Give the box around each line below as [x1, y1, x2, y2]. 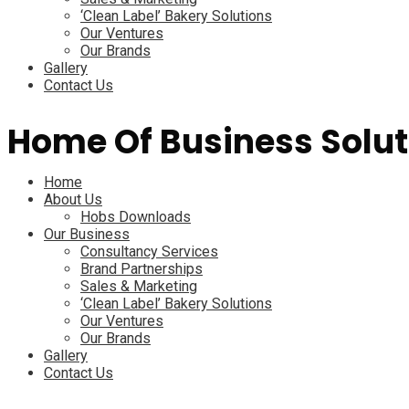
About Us [44, 191, 102, 208]
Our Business [44, 225, 130, 243]
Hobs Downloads [80, 208, 191, 225]
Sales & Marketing [80, 278, 197, 295]
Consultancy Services [80, 243, 218, 260]
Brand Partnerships [80, 260, 203, 278]
